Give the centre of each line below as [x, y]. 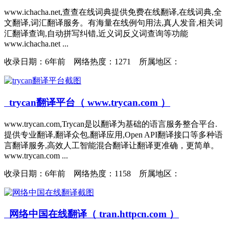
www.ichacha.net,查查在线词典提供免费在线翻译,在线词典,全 [113, 12]
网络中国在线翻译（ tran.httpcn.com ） [91, 214]
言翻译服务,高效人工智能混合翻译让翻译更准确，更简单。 [111, 145]
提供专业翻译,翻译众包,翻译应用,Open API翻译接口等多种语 [113, 134]
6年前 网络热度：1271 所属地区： [112, 62]
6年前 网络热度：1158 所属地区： [112, 173]
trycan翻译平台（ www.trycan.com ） [87, 103]
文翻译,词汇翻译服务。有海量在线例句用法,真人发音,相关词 [113, 23]
